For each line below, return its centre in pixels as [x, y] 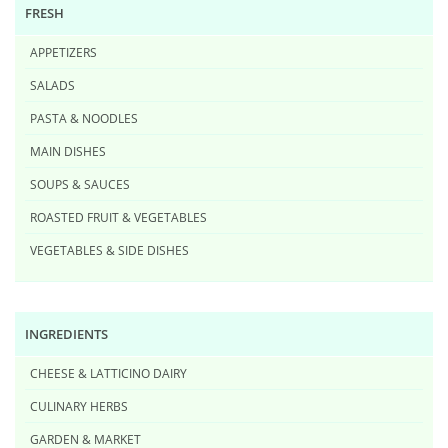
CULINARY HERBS [79, 406]
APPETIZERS [63, 52]
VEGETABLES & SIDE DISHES [109, 250]
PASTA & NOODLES [84, 118]
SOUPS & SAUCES [80, 184]
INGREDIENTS [66, 334]
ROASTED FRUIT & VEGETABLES [118, 217]
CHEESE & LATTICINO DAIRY [108, 373]
